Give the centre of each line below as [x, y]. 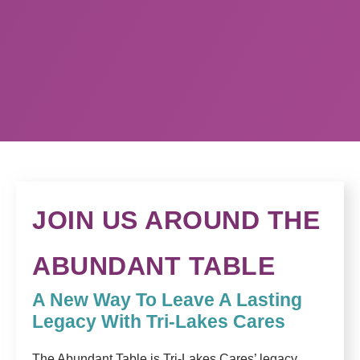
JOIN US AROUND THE [176, 221]
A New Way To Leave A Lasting [167, 300]
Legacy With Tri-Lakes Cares [159, 322]
